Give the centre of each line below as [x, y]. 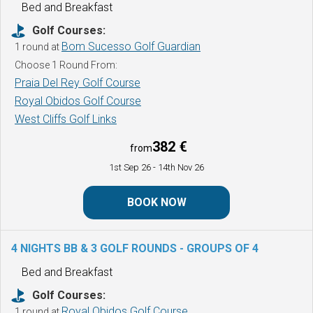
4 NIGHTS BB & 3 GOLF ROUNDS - [99, 248]
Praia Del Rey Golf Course [78, 82]
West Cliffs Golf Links [66, 119]
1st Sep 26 [131, 167]
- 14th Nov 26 [179, 167]
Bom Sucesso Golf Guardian [131, 46]
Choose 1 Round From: [66, 65]
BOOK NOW [156, 202]
